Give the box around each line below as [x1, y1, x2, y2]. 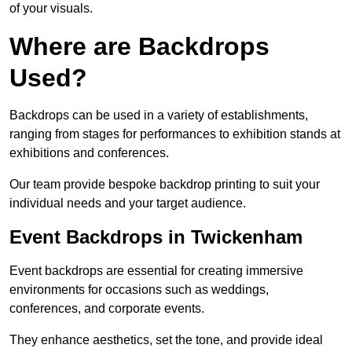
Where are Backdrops [9, 32, 269, 61]
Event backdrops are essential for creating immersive [9, 264, 303, 278]
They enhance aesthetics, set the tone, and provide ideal [9, 333, 323, 347]
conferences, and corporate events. [9, 302, 204, 316]
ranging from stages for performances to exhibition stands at [9, 127, 340, 141]
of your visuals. [9, 2, 93, 16]
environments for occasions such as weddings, [9, 283, 269, 297]
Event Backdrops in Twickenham [9, 226, 302, 248]
